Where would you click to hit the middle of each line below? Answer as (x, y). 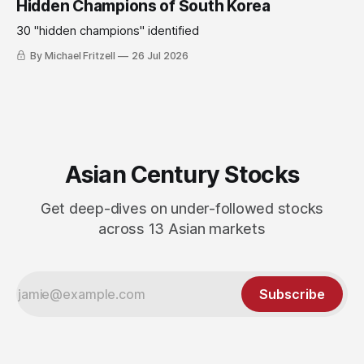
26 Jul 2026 (160, 56)
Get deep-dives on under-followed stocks (182, 209)
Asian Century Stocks (182, 175)
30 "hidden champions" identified (108, 31)
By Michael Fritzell (73, 56)
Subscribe (292, 295)
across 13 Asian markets (182, 229)
